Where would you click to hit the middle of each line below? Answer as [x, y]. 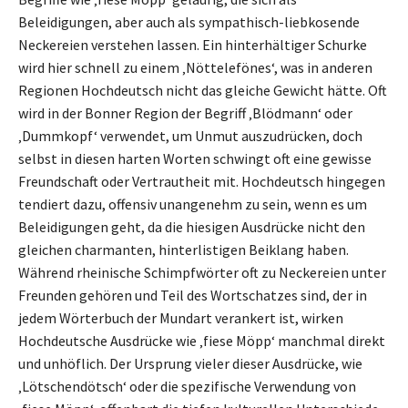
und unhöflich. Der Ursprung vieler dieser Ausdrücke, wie [190, 363]
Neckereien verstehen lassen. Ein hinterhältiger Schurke [193, 44]
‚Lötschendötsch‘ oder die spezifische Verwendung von [187, 386]
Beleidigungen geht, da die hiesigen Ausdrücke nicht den [192, 226]
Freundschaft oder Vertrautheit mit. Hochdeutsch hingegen [202, 181]
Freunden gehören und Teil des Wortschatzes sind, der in [193, 295]
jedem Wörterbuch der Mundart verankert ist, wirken [181, 317]
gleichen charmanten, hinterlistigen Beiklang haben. [184, 249]
